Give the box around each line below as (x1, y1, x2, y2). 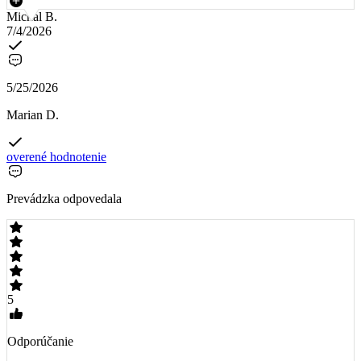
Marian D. (6, 108, 59, 122)
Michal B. (6, 10, 57, 24)
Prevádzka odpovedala (6, 192, 122, 206)
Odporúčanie (7, 334, 73, 349)
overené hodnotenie (6, 150, 106, 164)
